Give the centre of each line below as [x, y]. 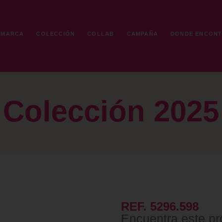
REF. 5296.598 [160, 206]
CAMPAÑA [142, 34]
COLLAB [101, 34]
